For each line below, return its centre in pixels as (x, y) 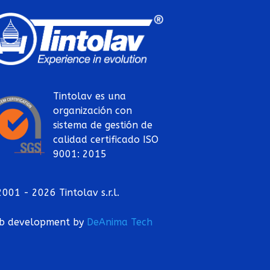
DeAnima (108, 222)
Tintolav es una (90, 96)
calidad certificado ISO (106, 139)
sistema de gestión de (103, 125)
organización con (93, 110)
